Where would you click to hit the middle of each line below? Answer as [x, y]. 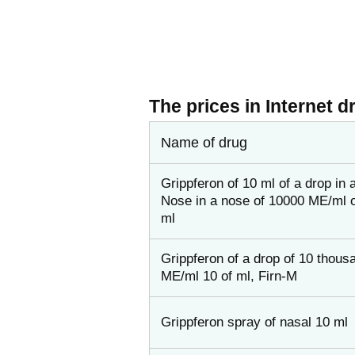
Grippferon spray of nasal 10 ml [254, 322]
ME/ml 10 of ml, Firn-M [229, 276]
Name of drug [204, 142]
